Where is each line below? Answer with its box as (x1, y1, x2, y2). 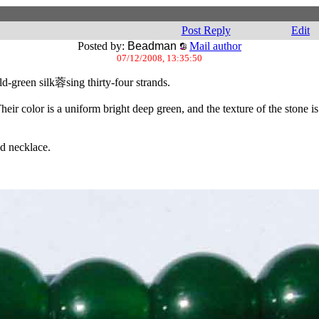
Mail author (189, 40, 241, 52)
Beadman (127, 40, 177, 52)
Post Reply (181, 24, 231, 36)
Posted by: (78, 40, 127, 52)
